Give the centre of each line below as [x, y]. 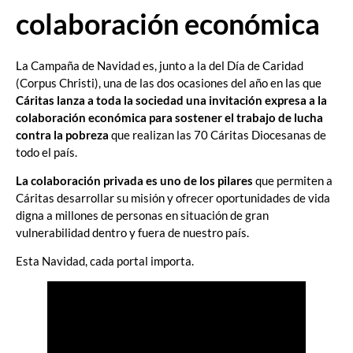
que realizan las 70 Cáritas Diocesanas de [217, 134]
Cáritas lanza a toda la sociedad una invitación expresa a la [171, 100]
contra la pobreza [62, 134]
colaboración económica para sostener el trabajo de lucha [169, 117]
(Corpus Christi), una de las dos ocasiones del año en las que [169, 82]
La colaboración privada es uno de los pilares [134, 180]
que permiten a [293, 180]
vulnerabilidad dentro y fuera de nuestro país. [132, 232]
